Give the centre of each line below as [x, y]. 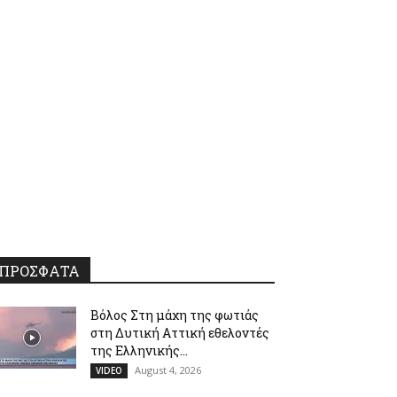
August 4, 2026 [168, 370]
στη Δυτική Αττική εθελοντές [180, 333]
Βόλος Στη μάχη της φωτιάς [175, 315]
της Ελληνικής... [139, 350]
